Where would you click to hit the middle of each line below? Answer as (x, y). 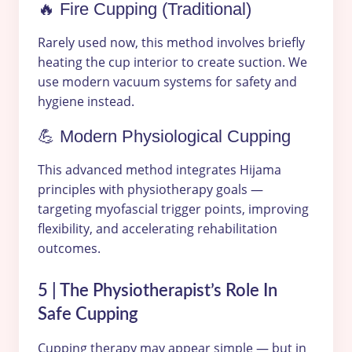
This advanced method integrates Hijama (159, 169)
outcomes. (69, 248)
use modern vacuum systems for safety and (167, 81)
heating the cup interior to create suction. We (172, 62)
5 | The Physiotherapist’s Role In (158, 290)
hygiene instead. (86, 101)
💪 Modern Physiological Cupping (164, 136)
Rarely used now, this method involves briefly (171, 42)
